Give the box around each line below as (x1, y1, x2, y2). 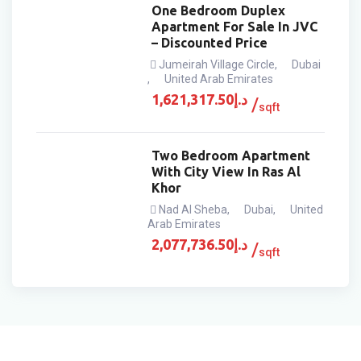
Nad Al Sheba (159, 203, 228, 216)
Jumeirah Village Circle (159, 58, 276, 71)
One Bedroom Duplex (151, 3, 286, 18)
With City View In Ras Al (151, 164, 301, 179)
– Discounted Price (151, 35, 268, 50)
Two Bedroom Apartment (151, 148, 311, 163)
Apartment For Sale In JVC (151, 19, 318, 34)
